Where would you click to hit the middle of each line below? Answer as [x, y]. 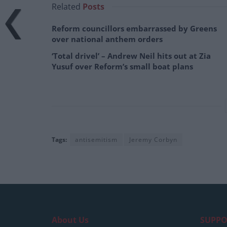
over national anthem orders [107, 39]
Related [66, 7]
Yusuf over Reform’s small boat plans [122, 67]
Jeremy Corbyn [153, 140]
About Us [70, 220]
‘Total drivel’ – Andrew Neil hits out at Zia [131, 56]
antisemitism [96, 140]
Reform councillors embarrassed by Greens [134, 29]
